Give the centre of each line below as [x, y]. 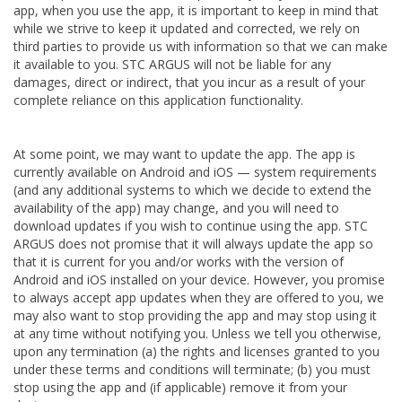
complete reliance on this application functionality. [158, 100]
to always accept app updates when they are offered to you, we [199, 297]
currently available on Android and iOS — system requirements [195, 172]
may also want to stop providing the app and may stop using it [195, 315]
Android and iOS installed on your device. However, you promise [199, 280]
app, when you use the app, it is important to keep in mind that [196, 10]
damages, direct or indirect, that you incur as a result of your [189, 82]
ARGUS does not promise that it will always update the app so [193, 244]
